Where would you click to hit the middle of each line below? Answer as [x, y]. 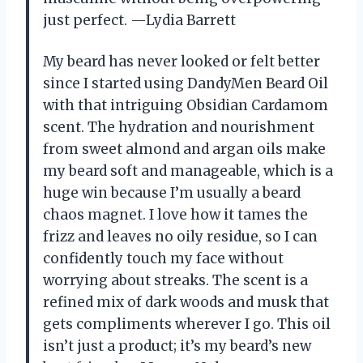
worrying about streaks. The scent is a [175, 280]
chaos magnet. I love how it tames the [175, 214]
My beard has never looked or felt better [181, 61]
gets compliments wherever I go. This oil [187, 324]
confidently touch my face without [163, 258]
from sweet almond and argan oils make [184, 149]
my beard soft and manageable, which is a [188, 171]
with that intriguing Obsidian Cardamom [186, 105]
